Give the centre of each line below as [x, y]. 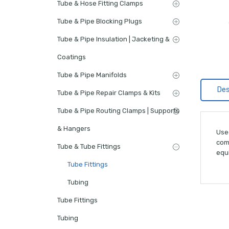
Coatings [72, 57]
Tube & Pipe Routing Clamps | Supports [118, 110]
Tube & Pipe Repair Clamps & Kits [109, 93]
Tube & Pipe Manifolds [92, 75]
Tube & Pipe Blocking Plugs [100, 21]
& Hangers [74, 128]
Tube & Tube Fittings [89, 146]
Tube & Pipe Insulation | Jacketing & [113, 39]
